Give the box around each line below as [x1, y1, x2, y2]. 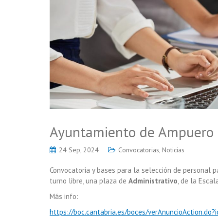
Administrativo [128, 176, 178, 185]
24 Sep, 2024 [59, 145, 99, 154]
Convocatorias [118, 145, 159, 154]
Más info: [50, 191, 78, 201]
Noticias [162, 145, 184, 154]
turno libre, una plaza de [50, 176, 128, 185]
